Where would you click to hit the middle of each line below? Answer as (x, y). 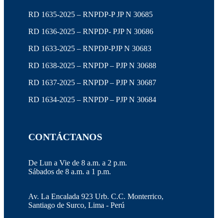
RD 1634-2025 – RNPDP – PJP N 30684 (92, 100)
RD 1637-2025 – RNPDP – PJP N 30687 (92, 82)
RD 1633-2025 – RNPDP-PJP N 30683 (90, 48)
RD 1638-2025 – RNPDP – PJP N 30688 (92, 65)
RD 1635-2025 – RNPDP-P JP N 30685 (91, 14)
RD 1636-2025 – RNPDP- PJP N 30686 (91, 31)
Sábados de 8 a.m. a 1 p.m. (70, 172)
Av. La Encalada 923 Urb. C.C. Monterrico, (96, 196)
